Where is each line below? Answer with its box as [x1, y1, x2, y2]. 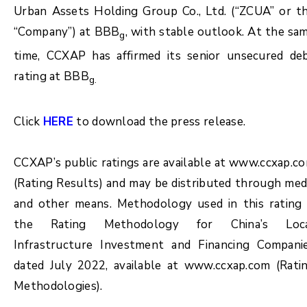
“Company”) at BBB [14, 24, 120, 40]
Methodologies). [14, 278, 103, 294]
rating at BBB [14, 69, 89, 85]
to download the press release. [73, 113, 246, 130]
